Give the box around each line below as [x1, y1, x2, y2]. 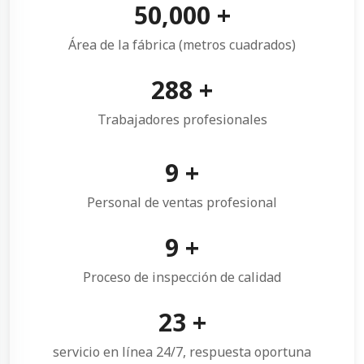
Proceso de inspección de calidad [83, 267, 281, 286]
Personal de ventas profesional [87, 193, 277, 211]
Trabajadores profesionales [97, 110, 267, 128]
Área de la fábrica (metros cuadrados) [68, 35, 296, 54]
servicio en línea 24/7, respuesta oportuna [53, 342, 311, 361]
